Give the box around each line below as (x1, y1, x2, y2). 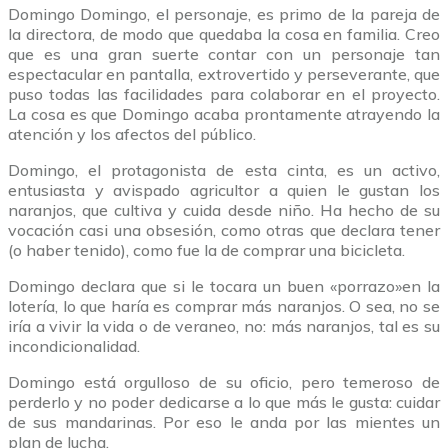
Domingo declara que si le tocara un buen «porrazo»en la (8, 276, 440, 297)
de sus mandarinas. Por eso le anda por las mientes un (8, 412, 440, 433)
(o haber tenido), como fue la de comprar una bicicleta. (8, 240, 405, 261)
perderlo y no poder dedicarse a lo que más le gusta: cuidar (8, 392, 440, 413)
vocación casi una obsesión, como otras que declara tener (8, 220, 440, 241)
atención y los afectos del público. (8, 124, 256, 145)
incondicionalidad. (8, 336, 140, 357)
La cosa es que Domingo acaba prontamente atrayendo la (8, 104, 440, 125)
